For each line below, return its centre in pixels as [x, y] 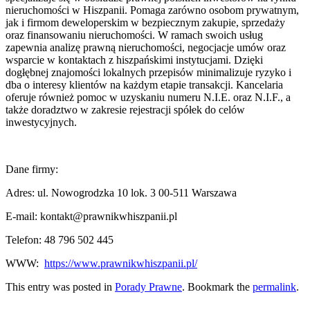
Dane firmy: [32, 169]
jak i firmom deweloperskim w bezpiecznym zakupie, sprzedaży [145, 22]
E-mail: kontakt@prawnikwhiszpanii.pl [91, 216]
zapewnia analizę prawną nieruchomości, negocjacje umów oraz [146, 47]
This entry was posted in [60, 286]
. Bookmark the [217, 286]
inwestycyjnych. [41, 122]
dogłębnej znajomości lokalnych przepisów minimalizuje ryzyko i [148, 72]
